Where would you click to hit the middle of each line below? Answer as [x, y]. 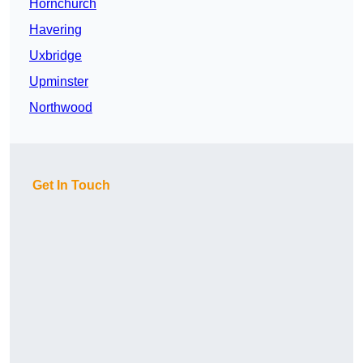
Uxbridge [56, 56]
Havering [56, 30]
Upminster [59, 82]
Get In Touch [71, 186]
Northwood [61, 108]
